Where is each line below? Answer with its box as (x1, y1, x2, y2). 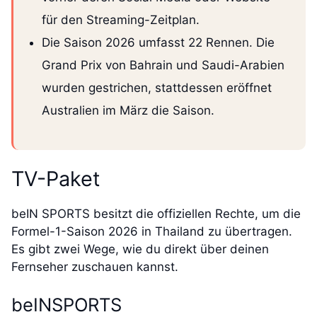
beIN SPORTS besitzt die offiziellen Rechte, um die (11, 207, 301, 221)
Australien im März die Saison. (42, 103, 214, 118)
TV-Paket (11, 166, 100, 192)
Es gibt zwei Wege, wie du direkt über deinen (11, 242, 269, 257)
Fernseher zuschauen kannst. (11, 260, 178, 275)
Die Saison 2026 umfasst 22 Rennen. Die (42, 35, 275, 50)
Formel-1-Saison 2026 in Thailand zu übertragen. (11, 224, 292, 239)
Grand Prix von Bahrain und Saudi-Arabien (42, 58, 284, 73)
